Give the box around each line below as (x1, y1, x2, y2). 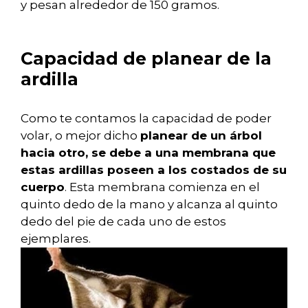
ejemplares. (21, 232, 91, 246)
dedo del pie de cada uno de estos (21, 214, 226, 229)
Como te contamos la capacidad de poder (21, 111, 272, 126)
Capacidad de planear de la (21, 48, 272, 69)
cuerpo (21, 180, 65, 195)
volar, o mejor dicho (21, 129, 140, 143)
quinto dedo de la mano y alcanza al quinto (21, 197, 278, 212)
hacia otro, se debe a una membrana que (21, 146, 276, 160)
